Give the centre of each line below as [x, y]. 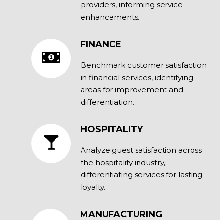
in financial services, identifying [137, 78]
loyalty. [93, 187]
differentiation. [107, 102]
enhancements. [110, 17]
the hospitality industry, [123, 163]
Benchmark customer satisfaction [143, 65]
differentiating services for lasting [141, 175]
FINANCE [101, 44]
